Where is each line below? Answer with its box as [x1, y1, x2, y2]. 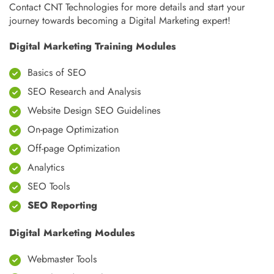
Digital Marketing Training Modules [9, 39, 176, 53]
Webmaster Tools [28, 252, 97, 266]
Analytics [28, 160, 64, 174]
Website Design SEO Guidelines [28, 103, 160, 117]
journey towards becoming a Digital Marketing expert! [9, 13, 231, 28]
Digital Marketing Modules [9, 226, 135, 240]
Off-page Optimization [28, 141, 120, 155]
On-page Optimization [28, 122, 119, 136]
